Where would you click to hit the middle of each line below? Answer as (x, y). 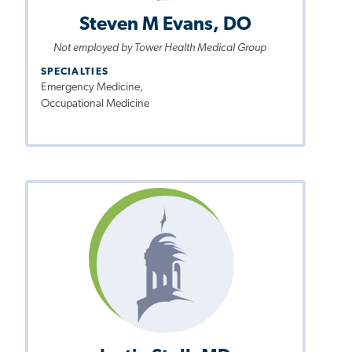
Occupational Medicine (95, 104)
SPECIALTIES (75, 72)
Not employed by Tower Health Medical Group (159, 48)
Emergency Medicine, (92, 88)
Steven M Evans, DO (166, 25)
